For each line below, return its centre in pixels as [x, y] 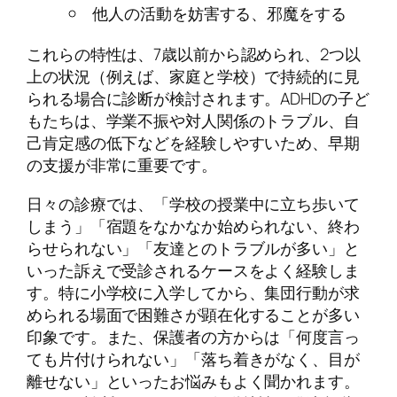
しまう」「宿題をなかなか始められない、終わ [193, 226]
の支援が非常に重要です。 [122, 165]
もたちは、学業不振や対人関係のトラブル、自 [193, 121]
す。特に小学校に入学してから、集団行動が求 [193, 292]
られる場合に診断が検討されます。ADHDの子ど [198, 99]
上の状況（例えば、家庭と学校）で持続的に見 [193, 77]
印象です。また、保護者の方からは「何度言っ [193, 336]
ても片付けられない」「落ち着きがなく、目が [193, 358]
